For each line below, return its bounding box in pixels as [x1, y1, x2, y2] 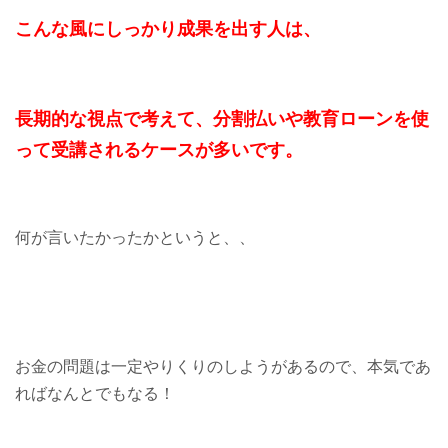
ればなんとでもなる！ [15, 385, 175, 403]
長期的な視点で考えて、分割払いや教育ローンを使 [15, 108, 429, 130]
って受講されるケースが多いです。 [15, 139, 303, 161]
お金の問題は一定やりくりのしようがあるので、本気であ [15, 358, 431, 376]
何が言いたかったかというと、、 [15, 229, 255, 247]
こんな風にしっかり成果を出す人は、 [15, 18, 321, 40]
